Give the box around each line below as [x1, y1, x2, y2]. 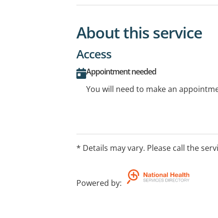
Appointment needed [86, 66, 156, 77]
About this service [76, 22, 202, 43]
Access [76, 46, 111, 62]
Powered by [76, 178, 120, 188]
